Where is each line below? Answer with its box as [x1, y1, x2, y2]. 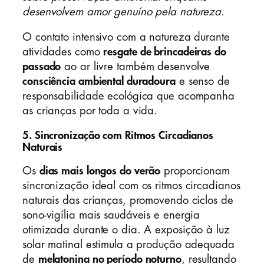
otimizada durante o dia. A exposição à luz [22, 225, 230, 236]
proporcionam [160, 166, 230, 177]
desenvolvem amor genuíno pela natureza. [22, 6, 225, 17]
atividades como [22, 47, 104, 58]
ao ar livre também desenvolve [61, 61, 210, 72]
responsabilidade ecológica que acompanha [22, 91, 235, 102]
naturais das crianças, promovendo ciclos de [22, 195, 233, 206]
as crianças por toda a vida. [22, 105, 158, 117]
